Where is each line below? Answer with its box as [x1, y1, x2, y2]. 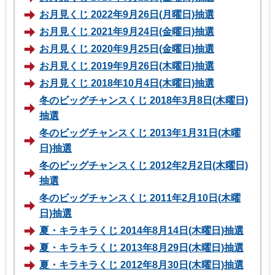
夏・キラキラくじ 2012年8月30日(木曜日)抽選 [39, 259, 244, 270]
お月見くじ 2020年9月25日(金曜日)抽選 [39, 43, 214, 54]
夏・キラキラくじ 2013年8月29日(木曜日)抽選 [39, 242, 244, 253]
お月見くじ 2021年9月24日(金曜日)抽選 [39, 26, 214, 37]
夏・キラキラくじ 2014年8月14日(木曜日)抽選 [39, 225, 244, 236]
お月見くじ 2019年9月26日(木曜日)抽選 [39, 60, 214, 71]
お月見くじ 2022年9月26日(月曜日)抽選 [39, 9, 214, 20]
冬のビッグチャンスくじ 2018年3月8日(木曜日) [39, 95, 248, 106]
